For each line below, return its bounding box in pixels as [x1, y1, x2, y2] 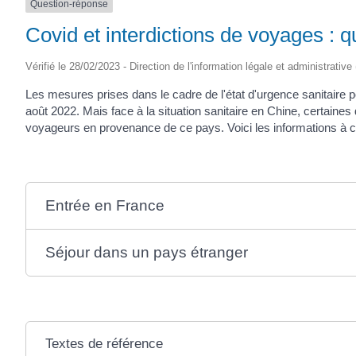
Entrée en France [44, 196, 164, 214]
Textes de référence [44, 335, 163, 351]
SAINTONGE [100, 14, 161, 34]
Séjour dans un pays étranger [44, 243, 248, 261]
